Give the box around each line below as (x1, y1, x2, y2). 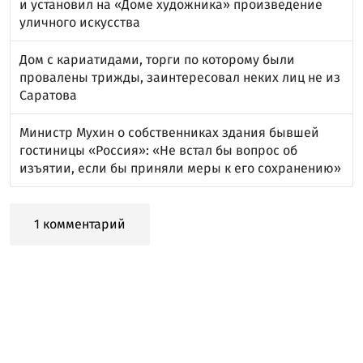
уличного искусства (19, 15, 140, 30)
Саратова (19, 88, 77, 103)
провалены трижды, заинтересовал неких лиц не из (19, 70, 340, 85)
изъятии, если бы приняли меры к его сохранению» (19, 160, 341, 176)
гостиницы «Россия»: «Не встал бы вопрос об (19, 143, 297, 158)
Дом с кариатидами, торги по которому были (19, 52, 295, 67)
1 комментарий (34, 216, 126, 232)
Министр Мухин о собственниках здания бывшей (19, 125, 319, 140)
